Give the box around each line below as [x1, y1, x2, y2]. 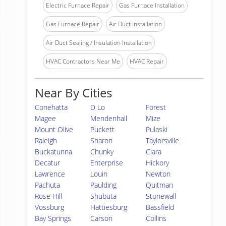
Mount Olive [35, 125, 73, 134]
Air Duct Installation [109, 20, 162, 28]
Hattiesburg [90, 202, 128, 212]
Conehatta [35, 102, 68, 112]
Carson [90, 213, 113, 223]
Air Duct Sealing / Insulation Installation [46, 38, 152, 47]
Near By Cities [35, 84, 112, 101]
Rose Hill [35, 191, 62, 201]
